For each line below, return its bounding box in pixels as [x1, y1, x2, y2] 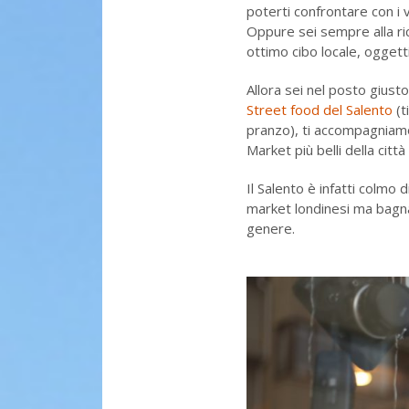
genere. [246, 218, 295, 237]
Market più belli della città [246, 140, 405, 159]
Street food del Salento [246, 100, 393, 119]
